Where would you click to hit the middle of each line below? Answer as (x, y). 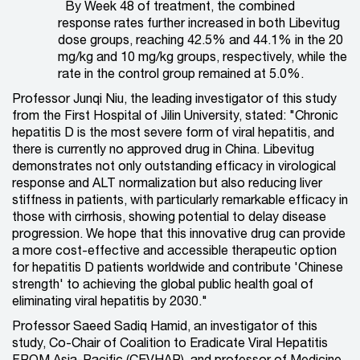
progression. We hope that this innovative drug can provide (179, 235)
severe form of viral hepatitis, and (239, 134)
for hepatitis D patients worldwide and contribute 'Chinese (178, 269)
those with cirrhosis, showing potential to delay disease (169, 218)
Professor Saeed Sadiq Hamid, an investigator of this (165, 327)
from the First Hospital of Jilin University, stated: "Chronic (175, 117)
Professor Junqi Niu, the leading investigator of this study (174, 100)
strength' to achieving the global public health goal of (163, 286)
